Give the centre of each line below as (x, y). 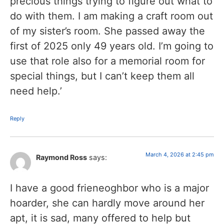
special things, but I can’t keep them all (102, 76)
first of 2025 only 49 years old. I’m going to (112, 46)
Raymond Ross (61, 157)
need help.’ (36, 91)
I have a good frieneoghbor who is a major (109, 188)
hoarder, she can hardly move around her (107, 203)
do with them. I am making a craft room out (111, 16)
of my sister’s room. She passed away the (107, 31)
